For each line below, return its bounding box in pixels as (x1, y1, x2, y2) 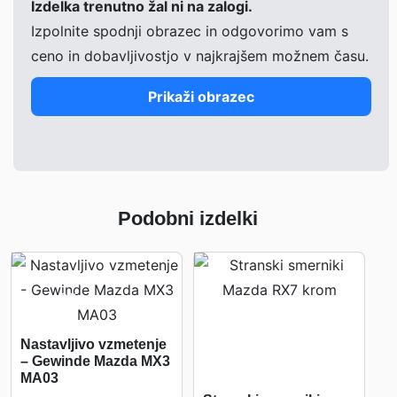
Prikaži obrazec (148, 88, 254, 105)
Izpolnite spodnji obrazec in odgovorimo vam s (31, 22, 348, 40)
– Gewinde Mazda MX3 (20, 354, 170, 369)
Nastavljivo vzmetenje (20, 337, 167, 352)
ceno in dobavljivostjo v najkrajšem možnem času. (31, 47, 369, 65)
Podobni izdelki (118, 207, 258, 230)
